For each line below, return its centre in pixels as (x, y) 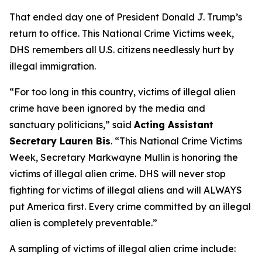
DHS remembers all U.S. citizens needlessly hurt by (122, 50)
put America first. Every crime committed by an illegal (130, 206)
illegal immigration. (53, 66)
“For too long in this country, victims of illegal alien (123, 92)
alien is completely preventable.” (83, 223)
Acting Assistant (174, 125)
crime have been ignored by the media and (107, 108)
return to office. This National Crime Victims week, (122, 33)
